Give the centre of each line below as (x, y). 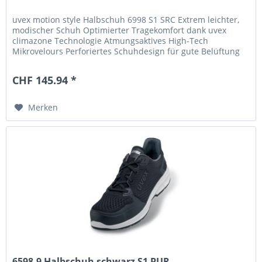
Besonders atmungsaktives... (69, 62)
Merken (43, 108)
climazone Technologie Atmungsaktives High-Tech (111, 41)
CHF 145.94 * (45, 80)
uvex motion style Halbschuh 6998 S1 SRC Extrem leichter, (126, 20)
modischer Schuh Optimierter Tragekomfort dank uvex (120, 30)
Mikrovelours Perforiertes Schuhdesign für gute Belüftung (126, 51)
